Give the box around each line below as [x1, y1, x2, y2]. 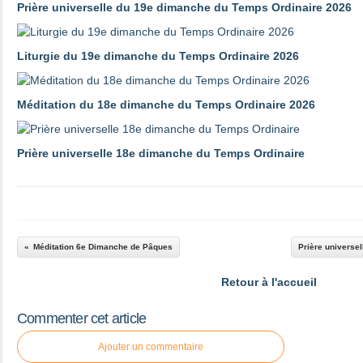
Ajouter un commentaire [98, 341, 203, 352]
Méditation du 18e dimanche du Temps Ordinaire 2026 [17, 98, 315, 111]
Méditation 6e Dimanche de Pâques [33, 242, 173, 251]
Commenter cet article [17, 310, 147, 327]
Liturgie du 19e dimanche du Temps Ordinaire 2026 [17, 49, 299, 62]
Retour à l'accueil [221, 275, 317, 288]
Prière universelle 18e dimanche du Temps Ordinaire [17, 147, 305, 160]
